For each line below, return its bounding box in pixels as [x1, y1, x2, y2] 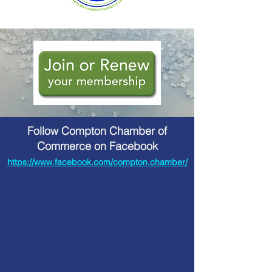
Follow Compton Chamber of [27, 124, 167, 138]
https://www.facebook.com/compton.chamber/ [7, 157, 188, 168]
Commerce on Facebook [36, 139, 158, 154]
